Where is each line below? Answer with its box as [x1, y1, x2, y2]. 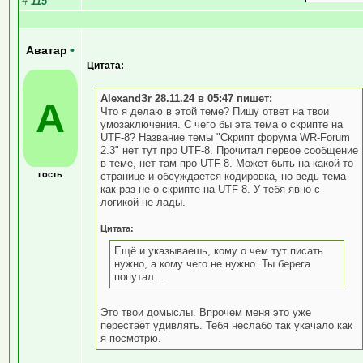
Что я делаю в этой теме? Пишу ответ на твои [100, 105, 329, 117]
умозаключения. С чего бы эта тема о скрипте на [100, 117, 343, 130]
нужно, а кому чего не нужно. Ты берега [114, 257, 310, 270]
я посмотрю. [100, 331, 161, 344]
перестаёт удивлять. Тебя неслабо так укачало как [100, 318, 352, 331]
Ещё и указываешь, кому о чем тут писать [114, 244, 323, 257]
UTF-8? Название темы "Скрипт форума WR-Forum [100, 130, 350, 143]
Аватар [26, 44, 70, 57]
